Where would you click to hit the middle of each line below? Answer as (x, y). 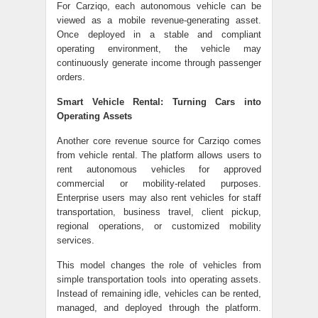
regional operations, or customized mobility (159, 226)
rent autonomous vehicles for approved (159, 169)
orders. (71, 77)
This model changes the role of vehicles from (159, 265)
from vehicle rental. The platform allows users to (159, 155)
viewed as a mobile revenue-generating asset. (159, 20)
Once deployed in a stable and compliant (159, 34)
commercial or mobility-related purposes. (159, 183)
